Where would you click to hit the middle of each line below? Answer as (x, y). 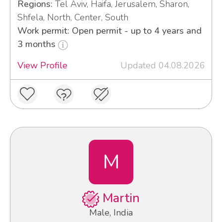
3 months (37, 44)
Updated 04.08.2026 (163, 66)
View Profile (42, 66)
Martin (119, 198)
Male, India (111, 213)
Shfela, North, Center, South (73, 18)
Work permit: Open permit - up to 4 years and (109, 31)
